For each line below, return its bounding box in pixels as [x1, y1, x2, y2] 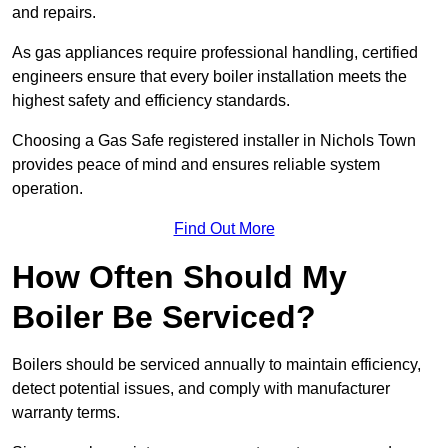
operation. [12, 180, 83, 198]
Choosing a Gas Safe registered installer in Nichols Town [12, 132, 416, 150]
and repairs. [12, 4, 100, 22]
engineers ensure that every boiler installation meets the [12, 68, 407, 86]
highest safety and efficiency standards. [12, 92, 294, 110]
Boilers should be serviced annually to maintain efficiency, [12, 356, 421, 374]
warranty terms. [12, 404, 124, 422]
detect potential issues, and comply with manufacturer [12, 380, 390, 398]
